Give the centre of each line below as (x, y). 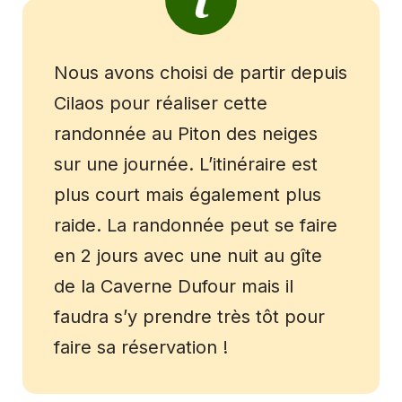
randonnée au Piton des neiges (186, 134)
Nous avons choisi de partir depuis (201, 73)
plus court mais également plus (188, 195)
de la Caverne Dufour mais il (174, 287)
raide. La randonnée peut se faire (196, 226)
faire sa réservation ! (141, 348)
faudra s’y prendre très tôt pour (189, 317)
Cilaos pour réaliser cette (161, 104)
